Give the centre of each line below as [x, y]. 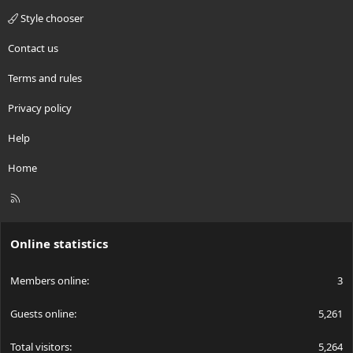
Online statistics [59, 244]
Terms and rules [45, 78]
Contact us [33, 48]
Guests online [42, 314]
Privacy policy [40, 108]
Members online [48, 281]
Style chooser [51, 19]
